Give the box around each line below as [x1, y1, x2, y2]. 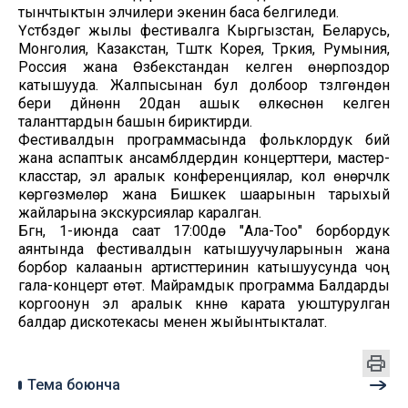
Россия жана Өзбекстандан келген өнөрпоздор [18, 58, 390, 76]
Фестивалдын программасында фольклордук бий [18, 131, 390, 149]
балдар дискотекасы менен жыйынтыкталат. [18, 313, 327, 331]
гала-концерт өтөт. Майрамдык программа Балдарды [18, 277, 390, 295]
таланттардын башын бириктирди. [18, 113, 252, 131]
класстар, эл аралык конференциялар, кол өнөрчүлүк [18, 168, 390, 186]
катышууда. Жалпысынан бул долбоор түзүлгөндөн [18, 76, 390, 95]
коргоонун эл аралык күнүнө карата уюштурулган [18, 295, 390, 313]
